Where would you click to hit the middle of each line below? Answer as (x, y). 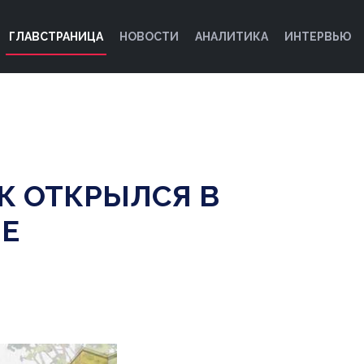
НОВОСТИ (149, 36)
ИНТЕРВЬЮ (318, 36)
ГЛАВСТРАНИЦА (56, 36)
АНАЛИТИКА (232, 36)
